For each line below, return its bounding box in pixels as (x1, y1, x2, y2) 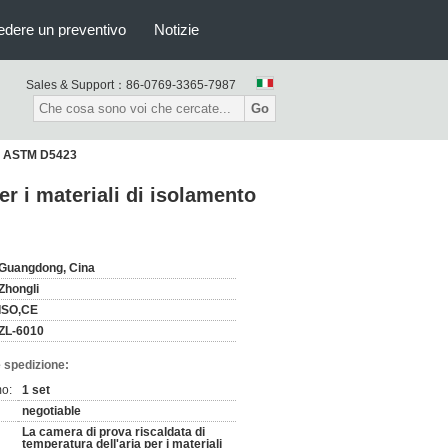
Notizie (154, 21, 199, 38)
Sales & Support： (26, 78, 126, 92)
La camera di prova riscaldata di (22, 425, 205, 439)
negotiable (22, 404, 81, 418)
